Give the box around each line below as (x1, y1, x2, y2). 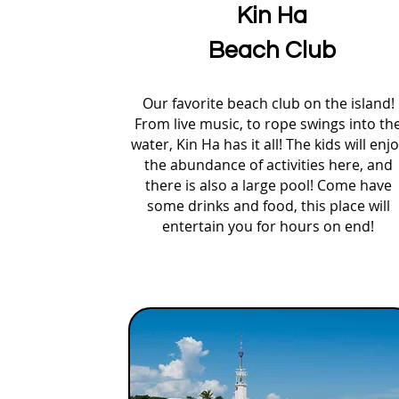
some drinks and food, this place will (146, 196, 390, 216)
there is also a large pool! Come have (144, 175, 392, 195)
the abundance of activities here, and (143, 155, 393, 175)
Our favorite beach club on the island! (142, 94, 395, 113)
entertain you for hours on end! (162, 216, 374, 236)
